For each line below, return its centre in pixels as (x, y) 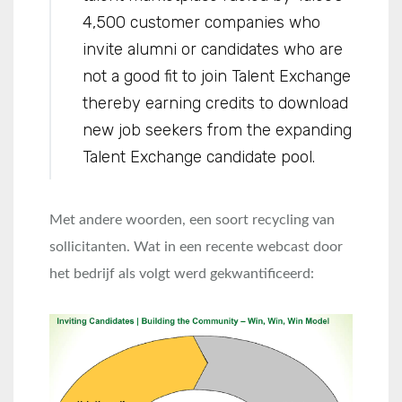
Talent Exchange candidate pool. (199, 157)
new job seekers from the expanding (217, 130)
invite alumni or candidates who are (213, 49)
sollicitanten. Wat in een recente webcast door (196, 247)
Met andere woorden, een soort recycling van (192, 220)
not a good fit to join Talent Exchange (217, 76)
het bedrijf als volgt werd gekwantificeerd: (182, 274)
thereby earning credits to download (215, 103)
